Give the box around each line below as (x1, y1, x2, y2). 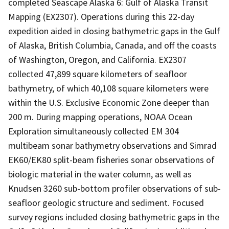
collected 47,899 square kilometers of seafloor (8, 67, 187, 80)
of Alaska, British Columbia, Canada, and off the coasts (8, 39, 217, 51)
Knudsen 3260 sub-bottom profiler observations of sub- (8, 182, 221, 194)
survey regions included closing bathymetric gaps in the (8, 211, 219, 223)
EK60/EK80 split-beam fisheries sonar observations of (8, 153, 215, 166)
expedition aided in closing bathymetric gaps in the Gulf (8, 25, 220, 37)
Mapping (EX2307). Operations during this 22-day (8, 10, 194, 22)
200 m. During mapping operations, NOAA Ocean (8, 110, 192, 123)
